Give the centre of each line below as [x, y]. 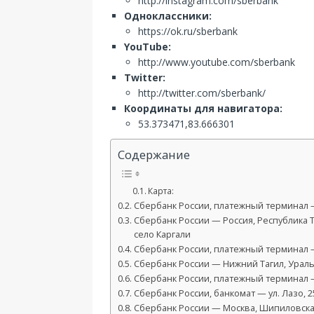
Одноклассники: [168, 16]
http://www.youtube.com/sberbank [217, 62]
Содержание [154, 155]
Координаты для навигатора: [203, 108]
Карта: [161, 191]
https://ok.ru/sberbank [188, 31]
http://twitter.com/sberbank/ [202, 93]
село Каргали [162, 235]
